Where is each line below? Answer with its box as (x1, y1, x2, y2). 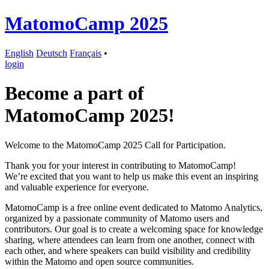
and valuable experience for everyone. (5, 181, 149, 192)
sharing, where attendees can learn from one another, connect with (5, 234, 255, 245)
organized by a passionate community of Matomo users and (5, 213, 229, 223)
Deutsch (36, 47, 67, 58)
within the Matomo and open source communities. (5, 256, 194, 267)
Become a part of (5, 82, 144, 104)
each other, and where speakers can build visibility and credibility (5, 245, 251, 256)
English (5, 47, 34, 58)
